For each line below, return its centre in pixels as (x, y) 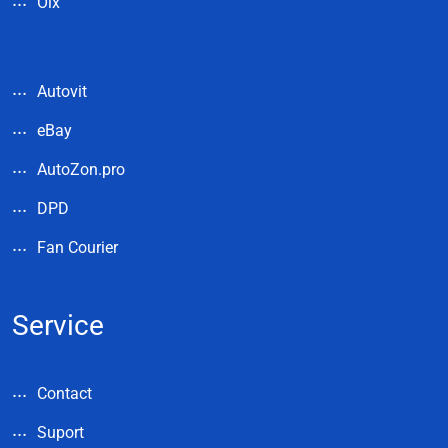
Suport (60, 432)
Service (58, 325)
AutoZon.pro (81, 169)
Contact (64, 393)
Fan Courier (77, 247)
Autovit (62, 91)
